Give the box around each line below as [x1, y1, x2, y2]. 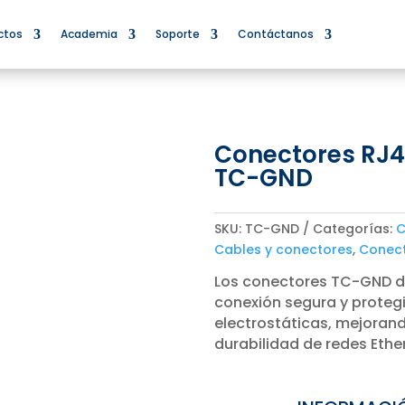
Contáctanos [238, 26, 315, 42]
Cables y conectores [213, 240, 353, 259]
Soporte [155, 26, 201, 42]
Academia [61, 26, 118, 42]
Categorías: [312, 219, 396, 238]
